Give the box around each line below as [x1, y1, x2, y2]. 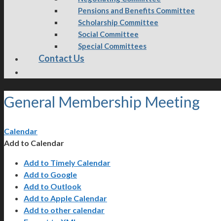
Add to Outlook [24, 181, 81, 191]
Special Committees [78, 41, 147, 50]
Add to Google [24, 169, 77, 179]
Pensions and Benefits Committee [78, 6, 195, 15]
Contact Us [38, 53, 84, 64]
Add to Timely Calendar [24, 157, 110, 167]
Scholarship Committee [78, 18, 158, 27]
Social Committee [78, 30, 139, 38]
